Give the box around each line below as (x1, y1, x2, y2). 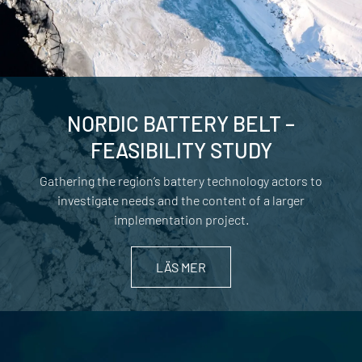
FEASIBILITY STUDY (90, 137, 272, 163)
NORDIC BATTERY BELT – (67, 111, 295, 137)
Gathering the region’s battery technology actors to (40, 173, 322, 189)
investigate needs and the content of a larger (57, 192, 305, 208)
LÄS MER (156, 259, 206, 276)
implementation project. (113, 212, 249, 228)
